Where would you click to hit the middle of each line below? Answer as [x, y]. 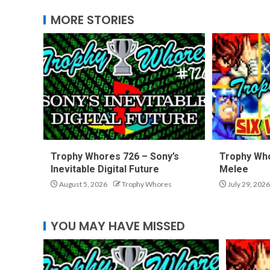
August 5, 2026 [83, 184]
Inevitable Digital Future [105, 169]
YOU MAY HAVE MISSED [118, 226]
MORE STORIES [93, 20]
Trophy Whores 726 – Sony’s [115, 156]
